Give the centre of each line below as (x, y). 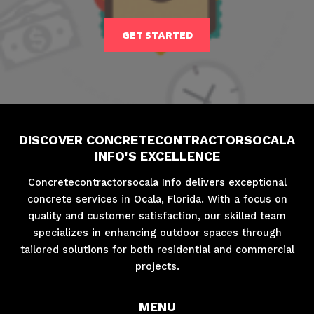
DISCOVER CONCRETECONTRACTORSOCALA (157, 139)
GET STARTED (157, 35)
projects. (157, 266)
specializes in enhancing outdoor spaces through (157, 232)
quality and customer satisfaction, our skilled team (157, 216)
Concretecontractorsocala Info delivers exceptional (157, 182)
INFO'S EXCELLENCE (157, 156)
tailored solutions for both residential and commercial (157, 249)
